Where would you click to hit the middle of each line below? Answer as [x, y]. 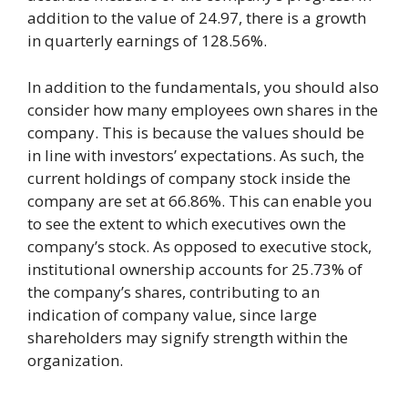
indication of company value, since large [172, 314]
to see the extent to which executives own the [187, 223]
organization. [75, 360]
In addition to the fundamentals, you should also [203, 87]
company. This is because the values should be [196, 132]
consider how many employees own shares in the [203, 109]
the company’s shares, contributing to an [173, 291]
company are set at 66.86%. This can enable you [200, 200]
